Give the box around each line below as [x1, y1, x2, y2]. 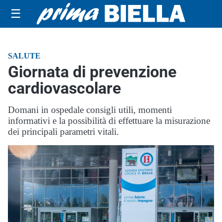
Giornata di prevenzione [8, 62, 176, 81]
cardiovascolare [8, 79, 121, 98]
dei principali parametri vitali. [8, 126, 119, 137]
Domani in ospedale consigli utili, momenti [8, 105, 172, 115]
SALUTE [8, 52, 41, 60]
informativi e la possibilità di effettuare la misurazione [8, 115, 210, 126]
